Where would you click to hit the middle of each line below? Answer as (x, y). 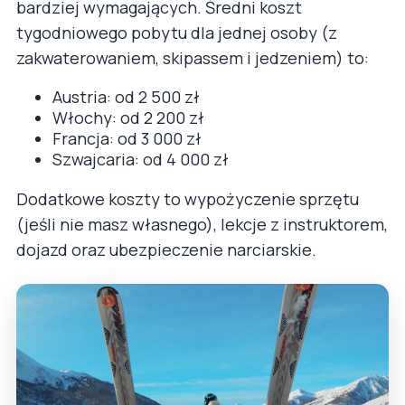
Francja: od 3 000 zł (127, 139)
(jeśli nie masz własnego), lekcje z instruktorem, (202, 225)
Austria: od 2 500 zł (126, 97)
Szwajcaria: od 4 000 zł (141, 160)
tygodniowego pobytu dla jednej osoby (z (177, 33)
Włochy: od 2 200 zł (128, 118)
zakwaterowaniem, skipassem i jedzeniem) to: (193, 58)
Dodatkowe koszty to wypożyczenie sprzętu (188, 199)
